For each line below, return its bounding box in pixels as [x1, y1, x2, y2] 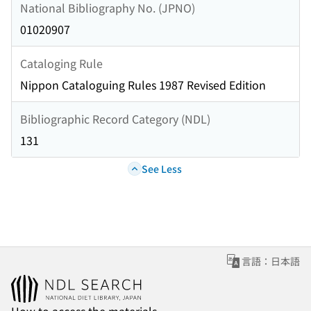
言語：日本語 [242, 254, 300, 269]
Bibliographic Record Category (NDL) [20, 110, 210, 127]
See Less [141, 161, 182, 176]
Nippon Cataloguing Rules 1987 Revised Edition [20, 76, 266, 94]
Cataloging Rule [20, 54, 103, 72]
